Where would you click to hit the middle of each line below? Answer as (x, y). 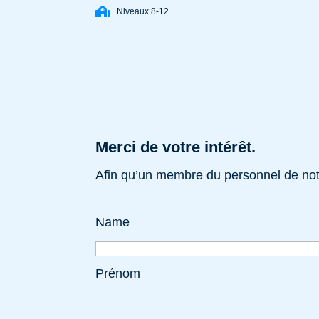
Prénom (118, 273)
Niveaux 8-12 (143, 11)
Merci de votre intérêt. (176, 147)
